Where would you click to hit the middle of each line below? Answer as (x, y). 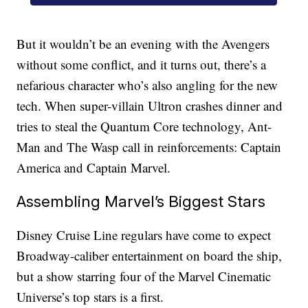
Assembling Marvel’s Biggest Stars (141, 201)
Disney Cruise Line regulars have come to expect (144, 235)
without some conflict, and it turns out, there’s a (142, 65)
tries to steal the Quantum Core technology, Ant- (144, 126)
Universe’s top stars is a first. (90, 297)
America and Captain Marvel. (94, 168)
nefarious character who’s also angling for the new (147, 85)
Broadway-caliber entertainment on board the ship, (150, 256)
